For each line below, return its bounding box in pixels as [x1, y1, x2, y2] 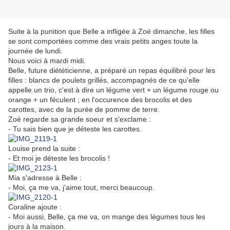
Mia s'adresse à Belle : [8, 174, 82, 182]
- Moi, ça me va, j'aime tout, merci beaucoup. [8, 183, 155, 192]
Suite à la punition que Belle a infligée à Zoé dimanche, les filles [8, 27, 215, 36]
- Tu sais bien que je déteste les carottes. [8, 125, 142, 133]
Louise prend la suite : [8, 144, 80, 153]
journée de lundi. [8, 47, 63, 55]
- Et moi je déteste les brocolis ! [8, 154, 110, 163]
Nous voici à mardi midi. [8, 56, 88, 65]
